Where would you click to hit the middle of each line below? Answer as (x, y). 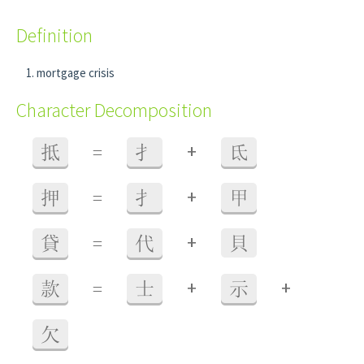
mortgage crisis (76, 73)
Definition (54, 35)
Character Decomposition (114, 110)
